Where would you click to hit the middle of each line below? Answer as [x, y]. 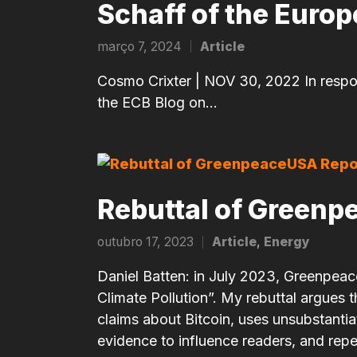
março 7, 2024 [139, 46]
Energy [287, 242]
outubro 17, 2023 [145, 242]
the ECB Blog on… [157, 102]
